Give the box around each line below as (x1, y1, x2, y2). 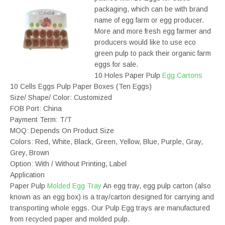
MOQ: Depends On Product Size (10, 127, 114, 135)
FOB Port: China (10, 104, 62, 113)
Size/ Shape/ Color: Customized (10, 93, 112, 101)
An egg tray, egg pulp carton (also (101, 182, 211, 190)
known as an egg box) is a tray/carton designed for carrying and (10, 193, 214, 201)
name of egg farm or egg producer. (94, 16, 204, 24)
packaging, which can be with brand (94, 5, 208, 13)
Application (10, 171, 45, 179)
